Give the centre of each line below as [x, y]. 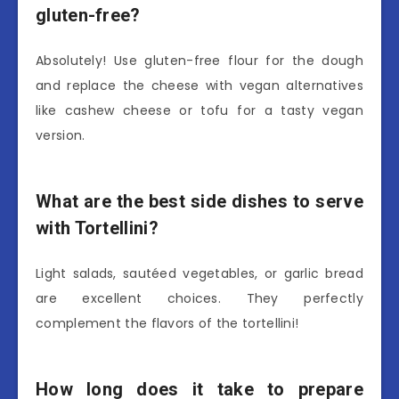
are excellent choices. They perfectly [199, 299]
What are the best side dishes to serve [199, 201]
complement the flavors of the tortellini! [167, 324]
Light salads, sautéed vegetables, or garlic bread [199, 274]
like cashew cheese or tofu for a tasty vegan [199, 111]
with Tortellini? [97, 228]
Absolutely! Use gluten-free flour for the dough [199, 61]
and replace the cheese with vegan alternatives [199, 86]
